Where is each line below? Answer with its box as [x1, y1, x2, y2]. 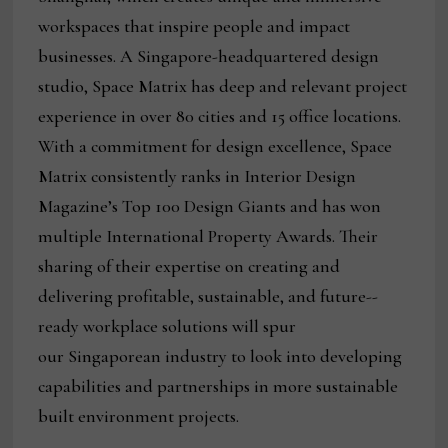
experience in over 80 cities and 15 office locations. [38, 105, 402, 128]
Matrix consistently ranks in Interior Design [38, 165, 357, 188]
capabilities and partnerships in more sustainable [38, 375, 399, 398]
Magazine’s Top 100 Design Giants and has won [38, 195, 382, 218]
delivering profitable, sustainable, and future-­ [38, 285, 379, 308]
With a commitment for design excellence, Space [38, 135, 393, 158]
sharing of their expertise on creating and [38, 255, 341, 278]
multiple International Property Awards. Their [38, 225, 379, 248]
